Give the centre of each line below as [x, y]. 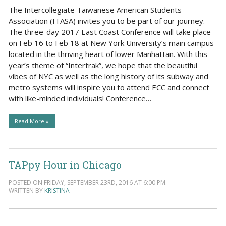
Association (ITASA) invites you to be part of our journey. [106, 21]
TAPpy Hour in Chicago [65, 165]
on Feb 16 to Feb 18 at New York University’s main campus [111, 43]
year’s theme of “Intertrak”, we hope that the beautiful [103, 65]
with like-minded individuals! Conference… [80, 99]
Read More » [32, 121]
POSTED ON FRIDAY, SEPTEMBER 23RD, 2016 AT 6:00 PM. [88, 182]
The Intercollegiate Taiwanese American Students [95, 10]
